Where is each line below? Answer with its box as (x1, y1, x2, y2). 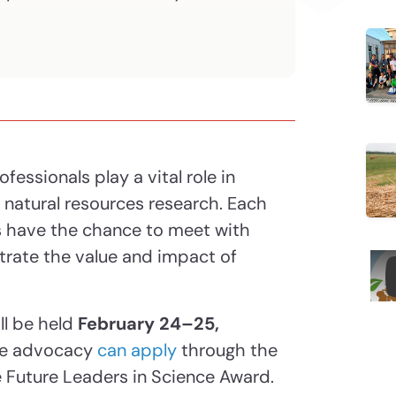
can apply (97, 339, 177, 362)
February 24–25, (78, 312, 219, 336)
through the (177, 339, 278, 362)
